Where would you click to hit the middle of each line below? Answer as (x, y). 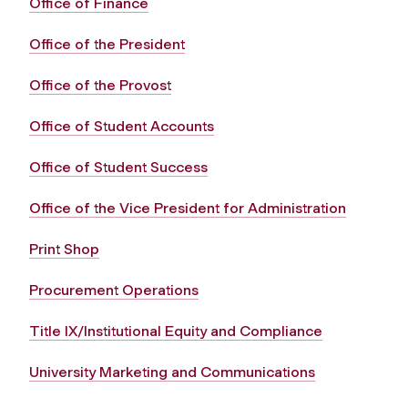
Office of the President (107, 44)
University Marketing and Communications (172, 372)
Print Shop (64, 249)
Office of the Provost (100, 85)
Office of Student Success (118, 167)
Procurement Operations (114, 290)
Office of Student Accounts (122, 126)
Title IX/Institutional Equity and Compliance (176, 331)
